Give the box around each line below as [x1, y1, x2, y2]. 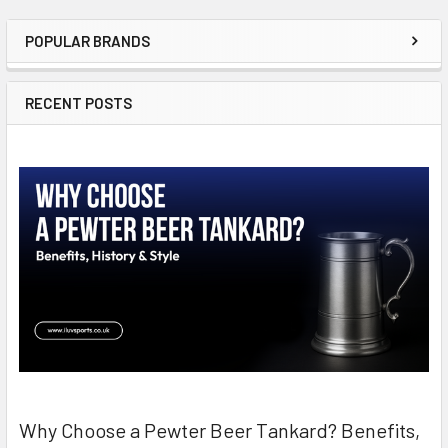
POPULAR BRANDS [25, 31, 150, 50]
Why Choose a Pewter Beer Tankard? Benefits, [19, 418, 420, 443]
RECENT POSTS [25, 93, 132, 112]
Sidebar [24, 42, 124, 79]
